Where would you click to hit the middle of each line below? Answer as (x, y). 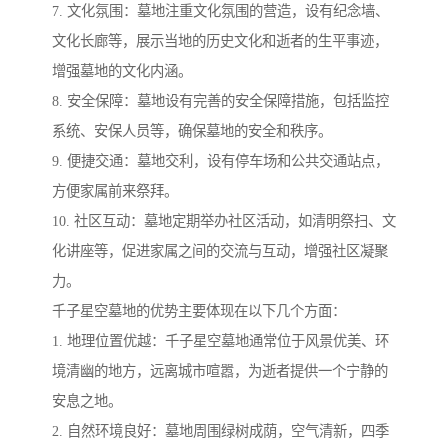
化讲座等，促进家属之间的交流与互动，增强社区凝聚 (220, 251)
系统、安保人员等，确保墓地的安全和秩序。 (192, 131)
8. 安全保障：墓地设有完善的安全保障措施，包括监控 (220, 101)
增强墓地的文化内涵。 (122, 71)
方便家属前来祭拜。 (115, 191)
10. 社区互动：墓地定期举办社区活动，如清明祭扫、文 (224, 221)
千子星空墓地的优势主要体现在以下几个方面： (199, 311)
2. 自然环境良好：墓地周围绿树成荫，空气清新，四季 (220, 431)
